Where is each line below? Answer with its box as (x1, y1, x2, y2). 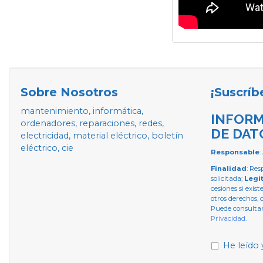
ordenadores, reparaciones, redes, (21, 117, 164, 129)
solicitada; (210, 174, 244, 183)
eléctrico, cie (21, 142, 73, 153)
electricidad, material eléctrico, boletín (21, 130, 183, 141)
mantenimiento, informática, (21, 105, 143, 116)
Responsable (210, 147, 259, 156)
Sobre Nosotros (21, 85, 118, 99)
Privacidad (210, 214, 245, 222)
